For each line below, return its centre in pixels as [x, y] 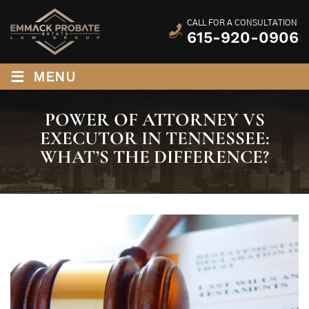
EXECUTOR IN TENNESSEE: [154, 139]
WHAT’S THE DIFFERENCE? [154, 157]
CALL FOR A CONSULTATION [242, 22]
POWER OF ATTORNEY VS [154, 120]
